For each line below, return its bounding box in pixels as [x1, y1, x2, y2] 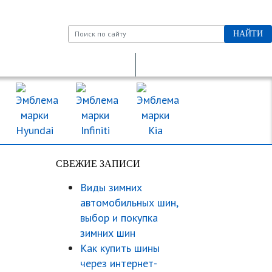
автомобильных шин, [80, 195, 178, 209]
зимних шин [80, 226, 135, 240]
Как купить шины [80, 241, 160, 255]
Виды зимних [80, 180, 142, 194]
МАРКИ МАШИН [186, 105, 265, 116]
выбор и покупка [80, 211, 158, 225]
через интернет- [80, 256, 157, 270]
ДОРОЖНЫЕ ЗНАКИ [164, 60, 244, 69]
